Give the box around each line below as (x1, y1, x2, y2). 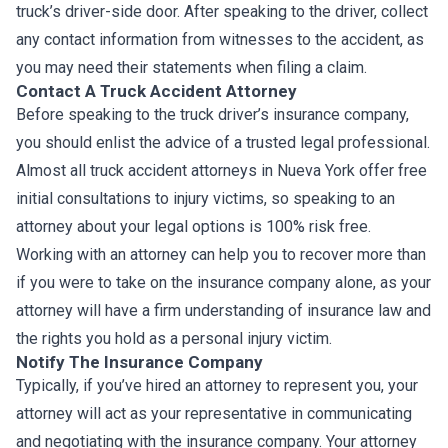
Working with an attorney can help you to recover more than (16, 245, 426, 264)
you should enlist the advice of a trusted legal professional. (16, 133, 430, 152)
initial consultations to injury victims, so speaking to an (16, 189, 395, 208)
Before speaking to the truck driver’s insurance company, (16, 105, 409, 124)
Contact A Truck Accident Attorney (16, 81, 297, 101)
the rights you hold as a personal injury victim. (16, 329, 332, 348)
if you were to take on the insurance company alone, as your (16, 273, 431, 292)
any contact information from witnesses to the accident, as (16, 30, 424, 49)
